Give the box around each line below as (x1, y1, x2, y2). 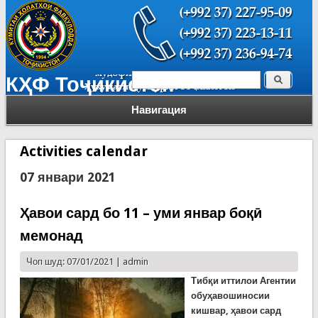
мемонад (19, 227, 83, 244)
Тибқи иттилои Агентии (190, 275, 296, 286)
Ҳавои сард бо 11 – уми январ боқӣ (19, 204, 262, 221)
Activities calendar (19, 143, 148, 160)
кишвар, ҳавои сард (190, 305, 281, 316)
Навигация (131, 104, 187, 116)
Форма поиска (132, 73, 253, 93)
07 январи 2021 (19, 170, 116, 185)
